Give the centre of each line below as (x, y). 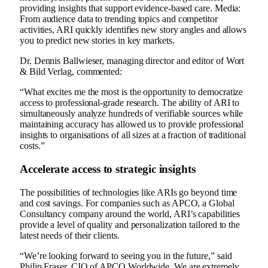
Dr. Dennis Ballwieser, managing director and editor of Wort (132, 61)
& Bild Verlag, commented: (71, 72)
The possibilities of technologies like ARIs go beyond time (129, 192)
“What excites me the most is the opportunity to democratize (132, 92)
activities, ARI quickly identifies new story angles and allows (133, 30)
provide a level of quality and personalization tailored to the (130, 224)
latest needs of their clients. (70, 235)
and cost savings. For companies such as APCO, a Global (127, 203)
